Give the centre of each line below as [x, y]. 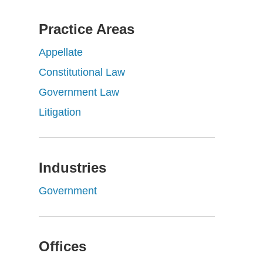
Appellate [61, 52]
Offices [63, 246]
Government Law [79, 92]
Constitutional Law [82, 72]
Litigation [60, 112]
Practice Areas [87, 29]
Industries [73, 168]
